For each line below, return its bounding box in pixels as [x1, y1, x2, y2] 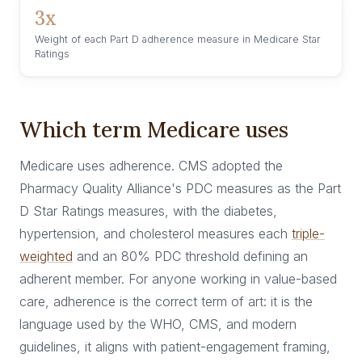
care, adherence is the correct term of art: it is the [19, 293, 313, 309]
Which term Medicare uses [19, 116, 288, 143]
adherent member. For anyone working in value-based [19, 271, 337, 287]
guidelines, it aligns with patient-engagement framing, [19, 339, 330, 355]
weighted [19, 248, 73, 264]
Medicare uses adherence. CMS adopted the [19, 158, 283, 174]
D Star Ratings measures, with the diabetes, [19, 203, 277, 219]
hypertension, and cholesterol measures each [19, 225, 292, 242]
